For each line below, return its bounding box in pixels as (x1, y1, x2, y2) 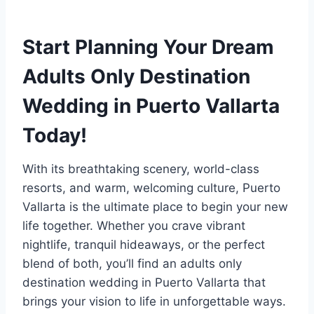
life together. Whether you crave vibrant (22, 219, 245, 233)
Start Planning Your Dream (22, 35, 274, 60)
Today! (22, 123, 87, 148)
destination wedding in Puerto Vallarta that (22, 275, 266, 290)
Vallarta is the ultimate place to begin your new (22, 200, 288, 214)
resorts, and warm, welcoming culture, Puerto (22, 181, 280, 196)
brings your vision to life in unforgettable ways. (22, 294, 286, 309)
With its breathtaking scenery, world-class (22, 162, 259, 177)
